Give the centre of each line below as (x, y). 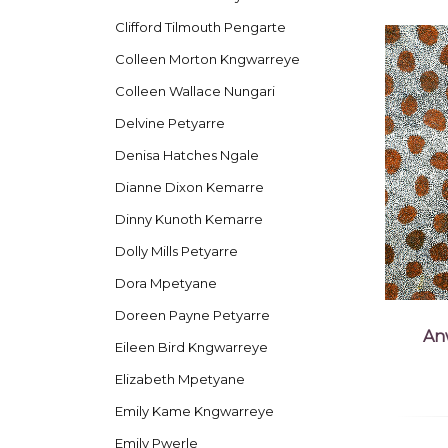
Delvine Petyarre (169, 122)
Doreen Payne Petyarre (192, 314)
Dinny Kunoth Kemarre (188, 218)
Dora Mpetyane (165, 282)
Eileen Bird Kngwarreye (191, 346)
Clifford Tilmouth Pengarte (200, 27)
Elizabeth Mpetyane (179, 378)
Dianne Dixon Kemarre (189, 186)
